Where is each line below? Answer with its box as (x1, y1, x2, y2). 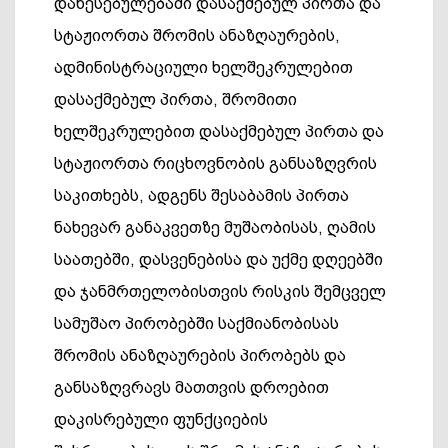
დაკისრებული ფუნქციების (54, 410, 268, 429)
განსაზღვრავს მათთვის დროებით (54, 378, 329, 397)
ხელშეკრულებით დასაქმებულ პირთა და (54, 122, 384, 141)
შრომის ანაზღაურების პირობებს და (54, 346, 346, 365)
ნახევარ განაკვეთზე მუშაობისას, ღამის (54, 218, 376, 237)
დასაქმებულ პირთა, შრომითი (54, 90, 297, 109)
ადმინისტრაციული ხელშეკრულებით (54, 58, 353, 77)
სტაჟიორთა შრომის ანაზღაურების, (54, 26, 340, 45)
